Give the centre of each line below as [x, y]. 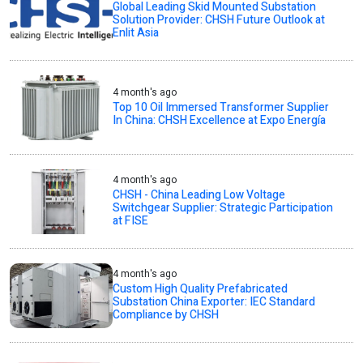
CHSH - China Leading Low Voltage [199, 195]
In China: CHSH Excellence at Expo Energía [220, 121]
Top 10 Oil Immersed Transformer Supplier [221, 108]
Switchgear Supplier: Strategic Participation [223, 208]
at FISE [131, 221]
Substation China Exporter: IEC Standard [214, 302]
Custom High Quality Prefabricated [201, 289]
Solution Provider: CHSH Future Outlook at [219, 20]
